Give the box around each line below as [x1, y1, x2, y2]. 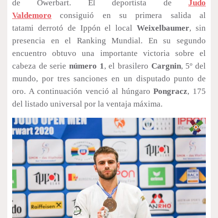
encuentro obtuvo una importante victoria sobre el [12, 48, 206, 58]
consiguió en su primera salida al [52, 10, 206, 20]
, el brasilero [104, 61, 151, 71]
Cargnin [151, 61, 181, 71]
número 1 [69, 61, 104, 71]
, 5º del [181, 61, 206, 71]
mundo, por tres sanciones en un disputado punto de [12, 73, 206, 83]
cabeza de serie [12, 61, 69, 71]
